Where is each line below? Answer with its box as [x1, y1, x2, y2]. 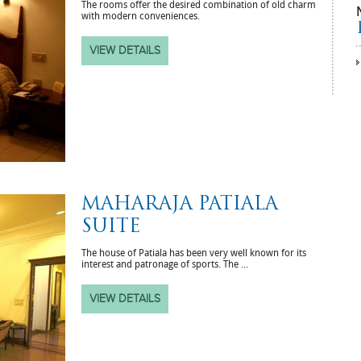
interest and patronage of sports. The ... [81, 258, 248, 270]
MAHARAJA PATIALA [81, 195, 278, 214]
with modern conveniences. [81, 10, 200, 22]
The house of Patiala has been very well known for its [81, 247, 306, 259]
